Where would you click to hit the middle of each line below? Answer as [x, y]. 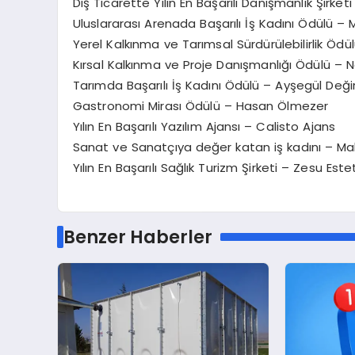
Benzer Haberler [137, 237]
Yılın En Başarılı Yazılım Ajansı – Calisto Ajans [204, 127]
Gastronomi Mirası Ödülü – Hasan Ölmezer [200, 106]
